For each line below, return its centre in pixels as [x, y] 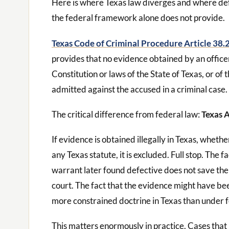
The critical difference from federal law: [127, 114]
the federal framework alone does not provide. [138, 18]
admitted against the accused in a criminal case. [140, 89]
